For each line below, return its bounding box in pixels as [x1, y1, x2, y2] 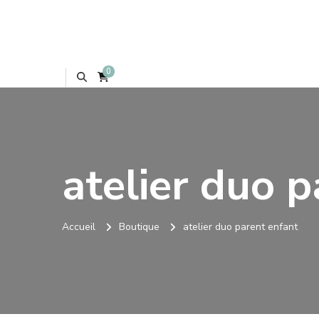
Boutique [119, 219, 159, 234]
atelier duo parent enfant [183, 219, 298, 234]
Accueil [62, 219, 95, 234]
